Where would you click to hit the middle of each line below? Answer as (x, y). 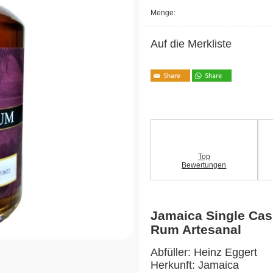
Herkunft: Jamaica (195, 265)
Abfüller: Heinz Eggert (204, 252)
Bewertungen (204, 165)
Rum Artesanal (196, 229)
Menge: (163, 12)
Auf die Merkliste (191, 44)
